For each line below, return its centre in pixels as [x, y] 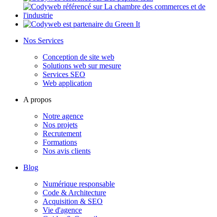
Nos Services [43, 40]
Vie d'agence [62, 210]
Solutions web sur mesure [82, 65]
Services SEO [64, 74]
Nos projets [60, 124]
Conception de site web [78, 57]
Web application [67, 83]
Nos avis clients [67, 151]
